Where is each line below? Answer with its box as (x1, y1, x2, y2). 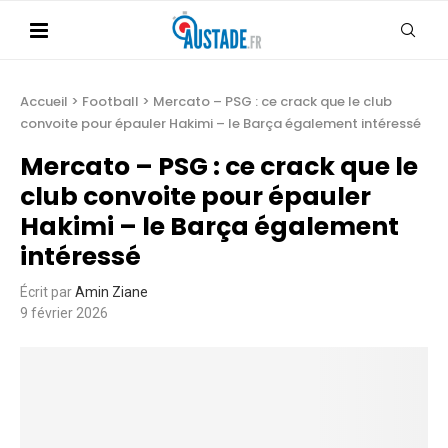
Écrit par (20, 284, 75, 300)
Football (82, 92, 139, 111)
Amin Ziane (75, 284, 148, 300)
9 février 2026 (20, 305, 108, 321)
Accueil (20, 92, 68, 111)
